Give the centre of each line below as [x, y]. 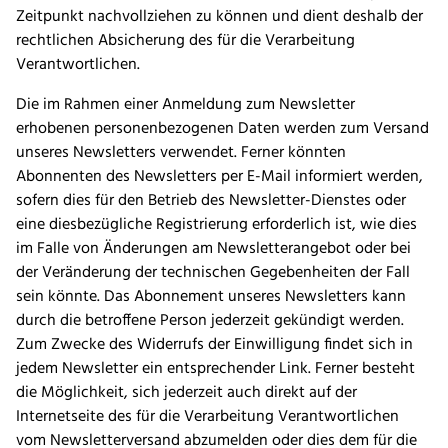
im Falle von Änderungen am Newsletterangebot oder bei [213, 249]
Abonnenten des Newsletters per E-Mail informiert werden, [219, 177]
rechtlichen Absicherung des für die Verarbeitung [185, 41]
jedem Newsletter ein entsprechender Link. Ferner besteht [215, 369]
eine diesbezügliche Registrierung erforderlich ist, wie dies [216, 225]
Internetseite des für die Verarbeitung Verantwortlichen [207, 417]
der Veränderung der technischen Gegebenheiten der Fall [213, 273]
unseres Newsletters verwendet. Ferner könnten [181, 153]
